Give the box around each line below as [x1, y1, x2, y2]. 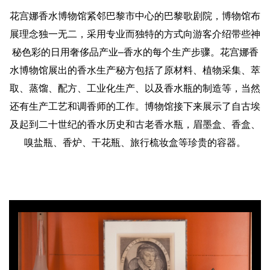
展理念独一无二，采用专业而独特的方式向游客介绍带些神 [10, 29, 260, 39]
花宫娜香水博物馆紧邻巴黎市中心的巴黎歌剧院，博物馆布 [10, 11, 260, 21]
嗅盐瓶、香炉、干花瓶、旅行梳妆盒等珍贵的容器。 [24, 137, 246, 148]
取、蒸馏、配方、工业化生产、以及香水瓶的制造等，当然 [10, 83, 260, 93]
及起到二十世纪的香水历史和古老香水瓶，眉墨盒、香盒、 [10, 119, 260, 130]
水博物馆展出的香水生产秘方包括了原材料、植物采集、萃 [10, 65, 260, 75]
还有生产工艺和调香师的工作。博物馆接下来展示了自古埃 [10, 101, 260, 111]
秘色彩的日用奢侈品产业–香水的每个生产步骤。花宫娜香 [11, 47, 259, 57]
